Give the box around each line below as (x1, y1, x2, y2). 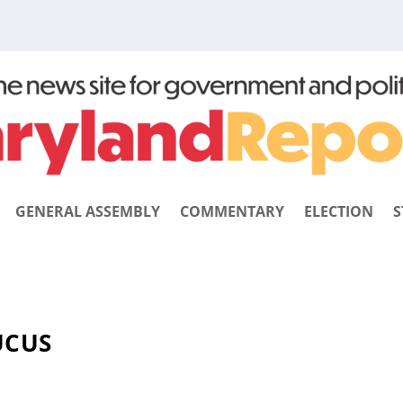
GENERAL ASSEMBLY (14, 201, 160, 222)
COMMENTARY (179, 201, 284, 222)
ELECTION (303, 201, 373, 222)
